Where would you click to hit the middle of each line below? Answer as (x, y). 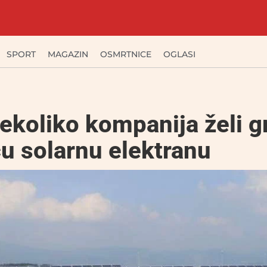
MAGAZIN (68, 54)
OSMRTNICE (126, 54)
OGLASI (179, 54)
